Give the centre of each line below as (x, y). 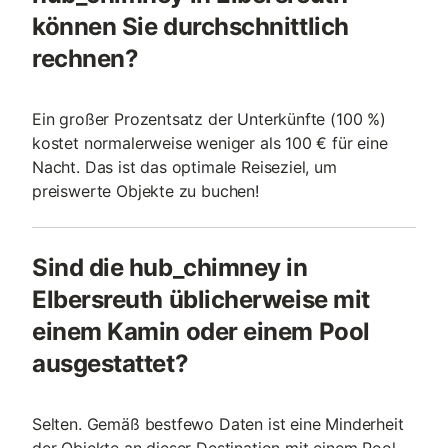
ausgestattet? (110, 363)
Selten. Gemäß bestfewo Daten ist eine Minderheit (218, 424)
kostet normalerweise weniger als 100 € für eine (210, 143)
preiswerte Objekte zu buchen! (145, 191)
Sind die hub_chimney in (170, 267)
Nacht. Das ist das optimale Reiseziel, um (184, 167)
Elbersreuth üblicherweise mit (201, 299)
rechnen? (85, 58)
